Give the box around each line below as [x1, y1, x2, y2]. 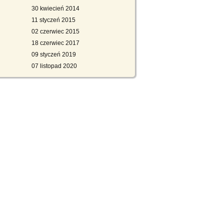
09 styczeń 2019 [31, 51, 76, 58]
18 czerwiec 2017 [31, 39, 79, 46]
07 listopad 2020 [31, 62, 77, 69]
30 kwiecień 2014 [31, 5, 79, 12]
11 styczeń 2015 [31, 16, 75, 23]
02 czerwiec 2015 [31, 28, 79, 35]
